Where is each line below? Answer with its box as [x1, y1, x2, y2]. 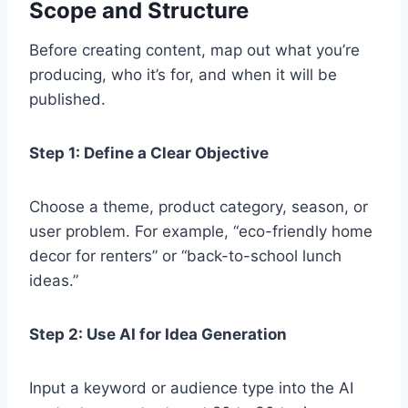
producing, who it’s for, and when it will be [29, 66, 337, 85]
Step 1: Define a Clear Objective [29, 144, 269, 163]
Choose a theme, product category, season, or [29, 198, 368, 217]
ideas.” [29, 271, 78, 291]
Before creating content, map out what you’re [29, 41, 360, 60]
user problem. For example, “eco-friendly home [29, 222, 372, 241]
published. [29, 90, 106, 109]
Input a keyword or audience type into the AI [29, 379, 353, 398]
